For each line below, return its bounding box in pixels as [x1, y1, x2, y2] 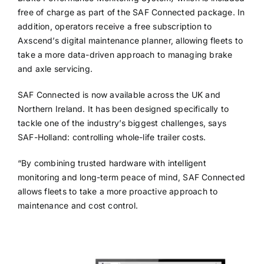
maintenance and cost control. [17, 200, 138, 210]
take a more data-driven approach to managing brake [17, 49, 233, 60]
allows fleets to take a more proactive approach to [17, 186, 218, 196]
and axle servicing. [17, 63, 93, 74]
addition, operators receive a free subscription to [17, 21, 212, 31]
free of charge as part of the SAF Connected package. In [17, 6, 245, 17]
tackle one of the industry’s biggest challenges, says [17, 117, 227, 128]
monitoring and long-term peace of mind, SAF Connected [17, 171, 246, 182]
